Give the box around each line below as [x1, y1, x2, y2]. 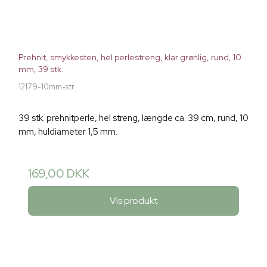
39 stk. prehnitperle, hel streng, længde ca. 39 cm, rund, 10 [18, 111, 249, 124]
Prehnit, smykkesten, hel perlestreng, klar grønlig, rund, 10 [18, 51, 241, 63]
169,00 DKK [28, 165, 89, 181]
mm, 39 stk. [18, 63, 64, 74]
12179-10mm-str [18, 81, 74, 92]
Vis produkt [109, 194, 158, 207]
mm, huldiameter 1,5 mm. [18, 125, 117, 138]
